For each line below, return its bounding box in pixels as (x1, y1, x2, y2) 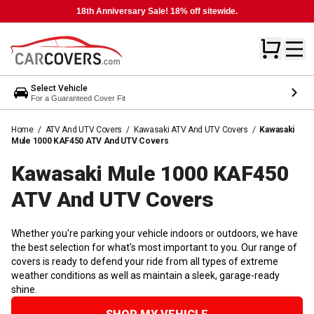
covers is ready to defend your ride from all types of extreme (11, 255, 278, 267)
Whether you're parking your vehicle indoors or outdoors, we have (11, 227, 298, 239)
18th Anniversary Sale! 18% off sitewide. (76, 6, 238, 16)
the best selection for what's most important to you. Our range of (11, 241, 297, 253)
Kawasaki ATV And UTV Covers (133, 124, 248, 135)
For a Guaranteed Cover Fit (31, 93, 125, 102)
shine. (11, 283, 37, 295)
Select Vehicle (31, 83, 88, 93)
